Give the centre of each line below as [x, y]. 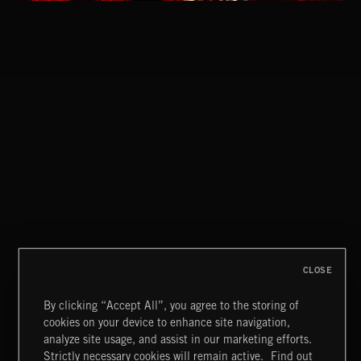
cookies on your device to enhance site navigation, [167, 322]
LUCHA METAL [54, 337]
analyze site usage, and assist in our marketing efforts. [178, 339]
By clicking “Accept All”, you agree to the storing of [172, 305]
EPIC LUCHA [49, 111]
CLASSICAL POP [59, 240]
